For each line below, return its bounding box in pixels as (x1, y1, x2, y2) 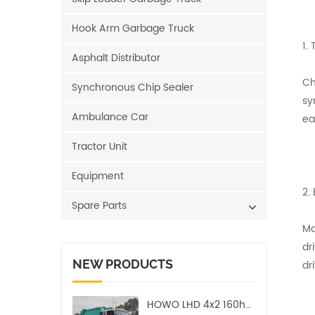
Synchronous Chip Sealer (72, 79, 193, 96)
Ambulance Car (72, 109, 148, 125)
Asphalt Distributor (72, 50, 160, 66)
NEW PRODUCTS (72, 257, 173, 271)
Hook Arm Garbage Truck (72, 20, 194, 37)
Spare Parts (72, 198, 127, 214)
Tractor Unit (72, 139, 127, 155)
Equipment (72, 168, 124, 184)
